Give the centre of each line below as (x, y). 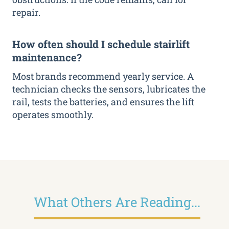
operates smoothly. (53, 115)
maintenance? (47, 58)
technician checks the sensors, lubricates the (109, 89)
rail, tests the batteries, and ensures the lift (103, 102)
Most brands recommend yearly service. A (103, 76)
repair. (26, 13)
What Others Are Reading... (117, 202)
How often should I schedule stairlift (101, 44)
